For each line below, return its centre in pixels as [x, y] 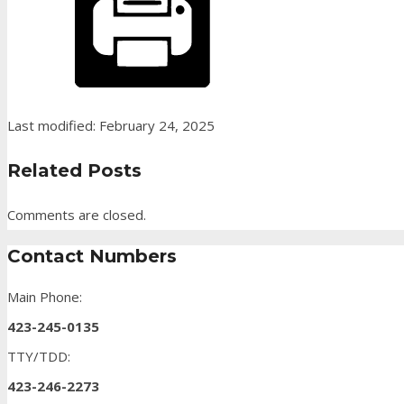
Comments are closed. [77, 215]
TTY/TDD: [39, 356]
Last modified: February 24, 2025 [111, 126]
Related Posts [74, 171]
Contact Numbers [92, 256]
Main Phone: [45, 296]
